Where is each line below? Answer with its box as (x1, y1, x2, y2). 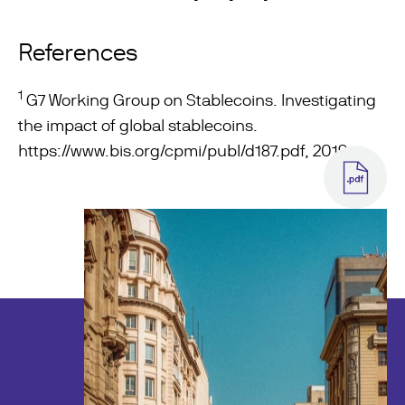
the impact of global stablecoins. (18, 116, 258, 135)
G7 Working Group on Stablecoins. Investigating (23, 90, 376, 109)
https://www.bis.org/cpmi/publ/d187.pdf (18, 141, 305, 160)
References (18, 39, 138, 66)
